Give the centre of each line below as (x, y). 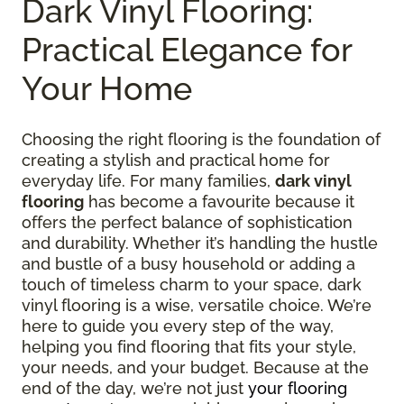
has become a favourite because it (219, 201)
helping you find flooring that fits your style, (189, 346)
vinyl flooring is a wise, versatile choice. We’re (197, 305)
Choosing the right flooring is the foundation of (201, 139)
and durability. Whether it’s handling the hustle (200, 243)
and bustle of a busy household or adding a (188, 263)
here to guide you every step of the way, (178, 326)
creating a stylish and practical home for (176, 160)
